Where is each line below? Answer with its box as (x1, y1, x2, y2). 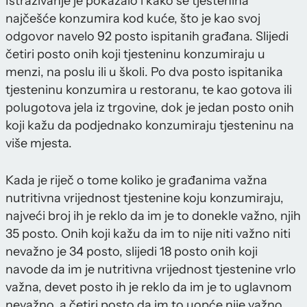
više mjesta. (5, 136, 72, 151)
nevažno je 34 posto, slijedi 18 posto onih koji (5, 244, 258, 260)
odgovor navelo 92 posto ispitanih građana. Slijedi (5, 29, 288, 45)
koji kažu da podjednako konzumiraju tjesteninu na (5, 118, 294, 134)
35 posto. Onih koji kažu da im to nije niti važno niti (5, 226, 291, 242)
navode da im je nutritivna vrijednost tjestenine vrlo (5, 262, 296, 278)
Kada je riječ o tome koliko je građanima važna (5, 173, 267, 188)
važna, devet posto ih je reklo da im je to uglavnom (5, 280, 292, 295)
